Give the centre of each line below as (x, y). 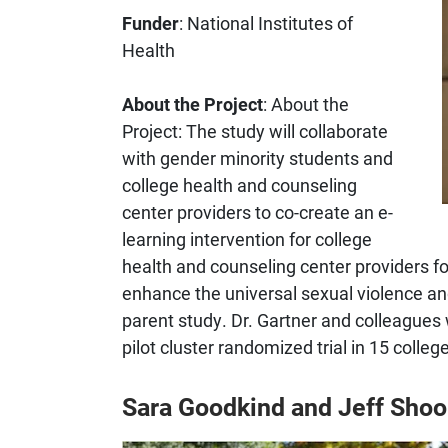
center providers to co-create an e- (257, 211)
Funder (150, 22)
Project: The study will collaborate (255, 130)
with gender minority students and (257, 157)
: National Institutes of (266, 22)
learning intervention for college (247, 238)
